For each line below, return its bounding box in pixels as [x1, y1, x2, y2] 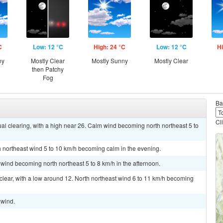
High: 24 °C [94, 42, 125, 51]
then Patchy [32, 65, 64, 73]
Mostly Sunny [91, 56, 128, 65]
